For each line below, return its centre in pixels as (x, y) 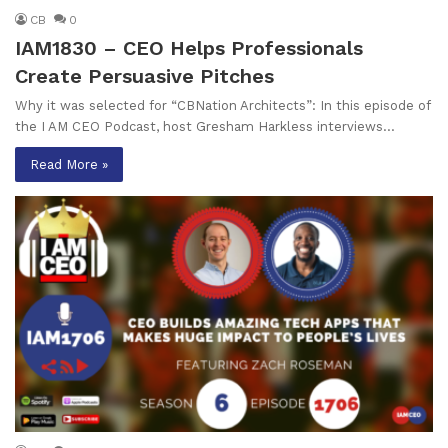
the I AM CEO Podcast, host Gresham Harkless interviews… (205, 127)
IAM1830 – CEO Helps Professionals (189, 48)
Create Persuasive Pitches (144, 76)
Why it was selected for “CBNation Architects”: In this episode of (222, 106)
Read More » (69, 165)
